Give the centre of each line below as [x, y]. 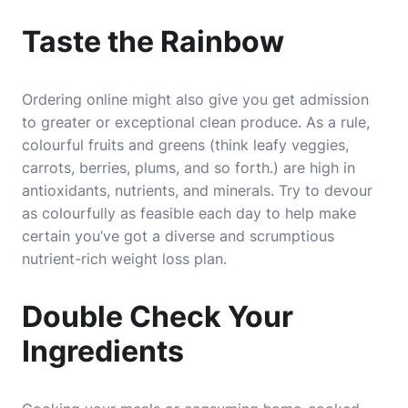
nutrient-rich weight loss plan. [124, 259]
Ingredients [103, 351]
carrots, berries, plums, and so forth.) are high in [189, 168]
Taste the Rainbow [153, 41]
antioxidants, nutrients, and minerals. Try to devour [197, 190]
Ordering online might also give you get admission [195, 99]
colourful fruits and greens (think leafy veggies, [185, 145]
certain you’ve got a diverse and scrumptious [178, 236]
